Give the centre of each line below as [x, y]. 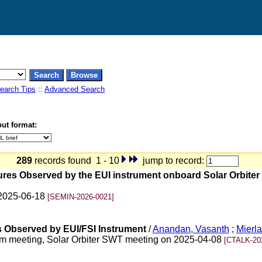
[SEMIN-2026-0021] [81, 197]
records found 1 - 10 [76, 161]
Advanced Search [75, 89]
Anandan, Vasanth [191, 229]
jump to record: [172, 161]
